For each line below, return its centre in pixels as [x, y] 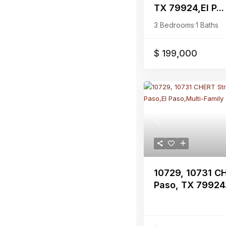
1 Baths [207, 25]
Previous [169, 124]
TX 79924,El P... [189, 8]
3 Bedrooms [174, 25]
